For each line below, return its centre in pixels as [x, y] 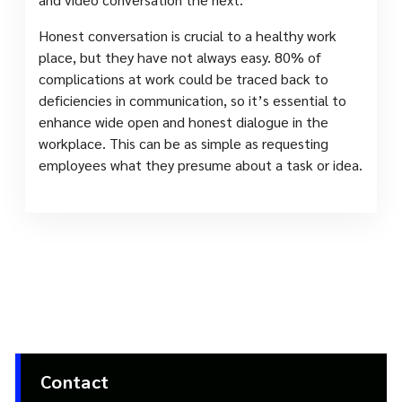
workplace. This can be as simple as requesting [184, 144]
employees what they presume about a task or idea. [201, 165]
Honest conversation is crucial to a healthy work [188, 36]
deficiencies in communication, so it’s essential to [192, 100]
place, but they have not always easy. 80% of [180, 57]
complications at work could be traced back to [184, 79]
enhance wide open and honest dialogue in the [184, 122]
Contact [75, 382]
